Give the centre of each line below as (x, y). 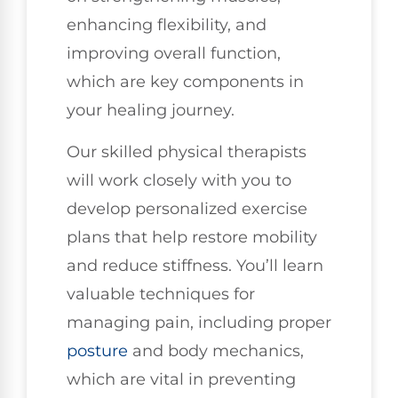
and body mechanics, (216, 350)
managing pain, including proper (199, 322)
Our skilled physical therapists (187, 151)
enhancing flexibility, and (167, 25)
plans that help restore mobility (192, 237)
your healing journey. (151, 111)
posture (97, 350)
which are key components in (185, 82)
